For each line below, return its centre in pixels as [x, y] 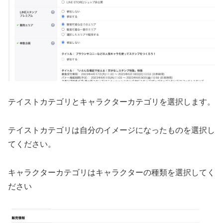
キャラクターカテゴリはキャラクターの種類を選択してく [111, 173]
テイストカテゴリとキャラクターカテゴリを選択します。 [111, 102]
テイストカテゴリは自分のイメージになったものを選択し [111, 130]
